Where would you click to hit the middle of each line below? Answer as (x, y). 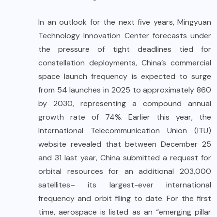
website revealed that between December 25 (125, 144)
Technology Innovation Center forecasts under (125, 36)
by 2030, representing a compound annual (125, 104)
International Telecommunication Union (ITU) (125, 131)
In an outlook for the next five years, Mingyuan (125, 22)
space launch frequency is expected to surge (125, 77)
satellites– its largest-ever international (125, 185)
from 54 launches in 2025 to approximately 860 (125, 90)
